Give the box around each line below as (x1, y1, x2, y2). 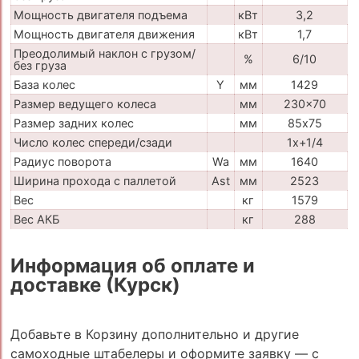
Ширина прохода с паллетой (13, 174, 176, 188)
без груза (13, 58, 67, 73)
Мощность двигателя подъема (13, 8, 188, 22)
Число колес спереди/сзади (13, 135, 172, 150)
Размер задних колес (13, 116, 134, 131)
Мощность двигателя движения (13, 27, 195, 42)
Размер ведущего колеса (13, 97, 156, 111)
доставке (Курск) (10, 273, 180, 297)
